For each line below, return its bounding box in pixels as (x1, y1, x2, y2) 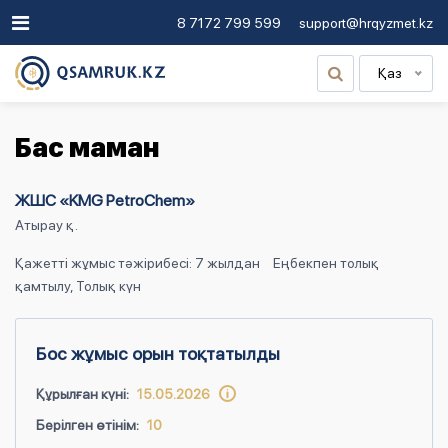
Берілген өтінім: (36, 417, 139, 433)
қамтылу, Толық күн (15, 278, 141, 294)
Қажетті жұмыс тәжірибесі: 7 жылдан (15, 255, 260, 271)
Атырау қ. (15, 217, 78, 233)
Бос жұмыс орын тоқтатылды (36, 343, 280, 364)
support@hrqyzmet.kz (299, 15, 433, 31)
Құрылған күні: (36, 386, 129, 402)
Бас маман (15, 132, 159, 163)
